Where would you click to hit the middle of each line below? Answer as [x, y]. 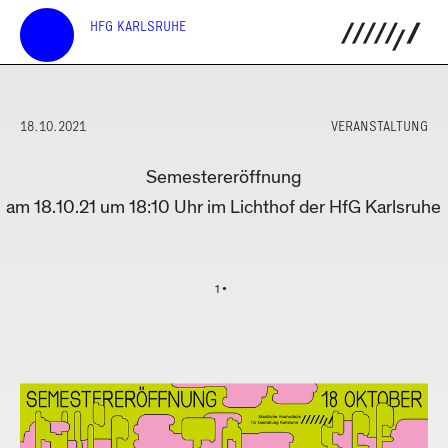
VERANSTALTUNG [379, 126]
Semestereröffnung [224, 177]
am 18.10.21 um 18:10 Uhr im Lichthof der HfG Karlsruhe [224, 207]
